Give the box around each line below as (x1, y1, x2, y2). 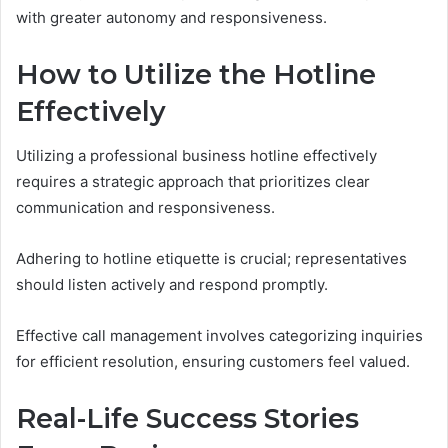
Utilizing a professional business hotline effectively (16, 146, 377, 166)
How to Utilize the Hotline (16, 57, 376, 91)
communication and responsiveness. (16, 198, 275, 218)
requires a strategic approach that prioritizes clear (16, 172, 370, 192)
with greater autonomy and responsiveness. (16, 7, 327, 27)
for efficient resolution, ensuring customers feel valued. (16, 352, 410, 372)
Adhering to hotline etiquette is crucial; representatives (16, 249, 407, 269)
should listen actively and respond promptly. (16, 275, 328, 295)
